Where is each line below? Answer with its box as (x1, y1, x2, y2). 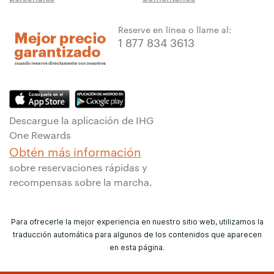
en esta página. (109, 242, 165, 252)
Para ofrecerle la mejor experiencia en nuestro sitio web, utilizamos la (10, 217, 264, 226)
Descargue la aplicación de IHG (9, 113, 154, 127)
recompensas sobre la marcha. (9, 175, 152, 188)
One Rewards (9, 128, 71, 141)
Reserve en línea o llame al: (118, 23, 231, 35)
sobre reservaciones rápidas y (9, 160, 147, 174)
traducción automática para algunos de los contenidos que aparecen (12, 229, 262, 239)
